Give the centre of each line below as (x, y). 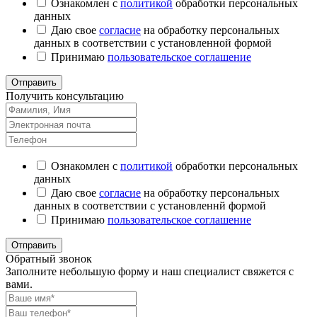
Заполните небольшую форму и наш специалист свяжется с (150, 271)
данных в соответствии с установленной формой (153, 42)
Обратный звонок (49, 258)
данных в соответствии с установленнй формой (150, 205)
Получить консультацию (65, 96)
